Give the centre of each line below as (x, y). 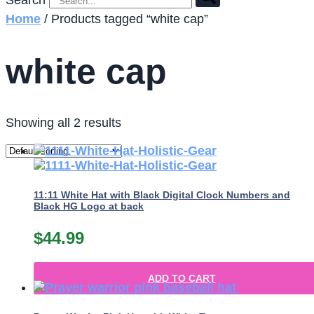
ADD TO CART (182, 278)
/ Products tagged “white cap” (124, 19)
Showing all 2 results (63, 123)
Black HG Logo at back (89, 206)
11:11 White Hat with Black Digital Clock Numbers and (162, 195)
